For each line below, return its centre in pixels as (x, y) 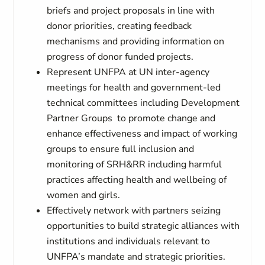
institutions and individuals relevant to (129, 241)
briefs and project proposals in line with (131, 11)
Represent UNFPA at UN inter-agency (128, 72)
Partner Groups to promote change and (131, 118)
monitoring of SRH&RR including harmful (135, 164)
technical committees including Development (143, 103)
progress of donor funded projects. (120, 57)
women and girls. (84, 195)
